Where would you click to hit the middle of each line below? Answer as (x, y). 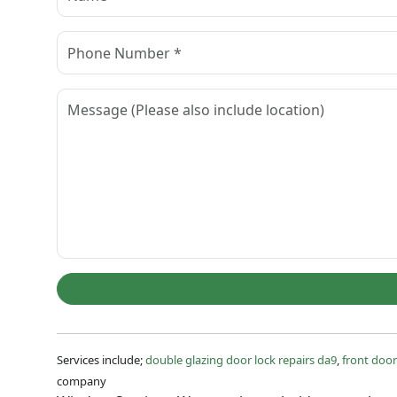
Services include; (101, 359)
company (82, 381)
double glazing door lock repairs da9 (241, 359)
